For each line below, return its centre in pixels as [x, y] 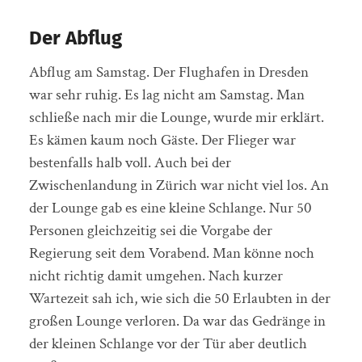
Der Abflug [75, 38]
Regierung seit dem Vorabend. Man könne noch [171, 253]
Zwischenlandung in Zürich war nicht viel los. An [179, 185]
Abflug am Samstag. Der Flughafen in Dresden [168, 72]
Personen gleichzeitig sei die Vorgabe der [150, 230]
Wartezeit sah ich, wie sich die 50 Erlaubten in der [179, 298]
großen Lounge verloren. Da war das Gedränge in [177, 321]
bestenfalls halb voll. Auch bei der [130, 162]
